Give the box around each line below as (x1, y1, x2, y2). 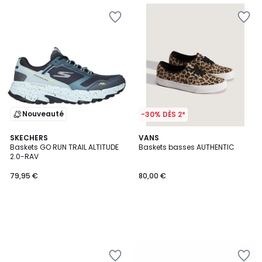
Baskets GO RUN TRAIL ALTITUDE (10, 142, 119, 152)
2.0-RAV (10, 151, 39, 161)
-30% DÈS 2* (141, 109, 185, 119)
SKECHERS (10, 133, 48, 143)
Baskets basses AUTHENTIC (139, 142, 235, 152)
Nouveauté (22, 109, 64, 119)
